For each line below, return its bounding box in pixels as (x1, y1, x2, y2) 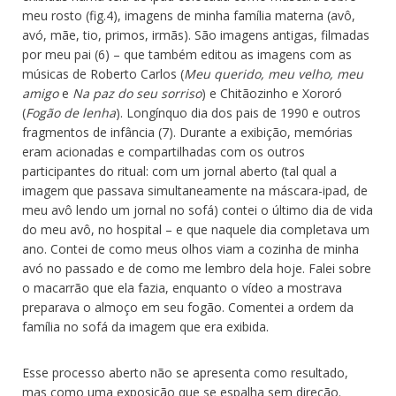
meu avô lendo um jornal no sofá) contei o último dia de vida (22, 202, 373, 219)
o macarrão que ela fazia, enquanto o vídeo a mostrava (22, 279, 342, 297)
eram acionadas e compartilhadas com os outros (22, 143, 305, 161)
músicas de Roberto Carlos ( (22, 65, 184, 83)
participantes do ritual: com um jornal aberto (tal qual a (22, 163, 337, 180)
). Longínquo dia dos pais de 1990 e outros (116, 104, 361, 122)
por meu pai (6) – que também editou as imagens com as (22, 46, 352, 64)
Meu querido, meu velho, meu (184, 65, 363, 83)
